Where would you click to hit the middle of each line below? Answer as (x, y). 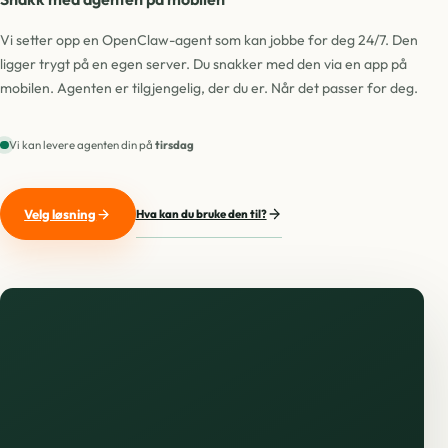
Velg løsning (60, 213)
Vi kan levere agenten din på (81, 145)
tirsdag (174, 145)
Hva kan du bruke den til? (201, 213)
